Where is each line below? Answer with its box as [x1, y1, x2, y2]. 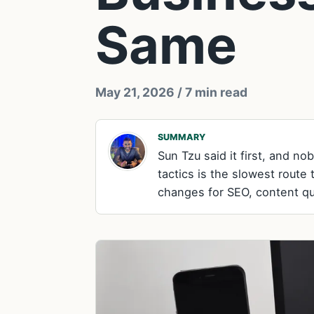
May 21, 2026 [95, 85, 175, 100]
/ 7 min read [175, 85, 247, 100]
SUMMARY [158, 132, 205, 142]
